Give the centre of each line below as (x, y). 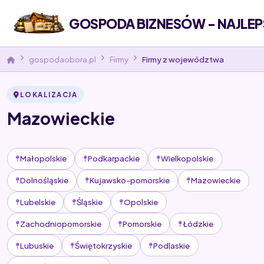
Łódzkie (198, 223)
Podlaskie (171, 245)
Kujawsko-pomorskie (129, 180)
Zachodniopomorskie (60, 223)
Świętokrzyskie (103, 245)
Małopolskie (43, 159)
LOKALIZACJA (49, 95)
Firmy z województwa (183, 59)
